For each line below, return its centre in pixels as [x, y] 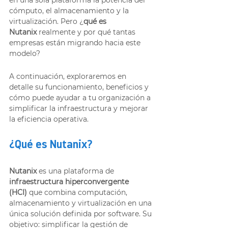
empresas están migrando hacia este [76, 42]
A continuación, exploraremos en [69, 76]
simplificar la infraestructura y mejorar [80, 108]
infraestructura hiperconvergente [70, 181]
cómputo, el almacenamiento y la [70, 10]
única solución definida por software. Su [81, 213]
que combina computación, [78, 192]
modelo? [25, 53]
